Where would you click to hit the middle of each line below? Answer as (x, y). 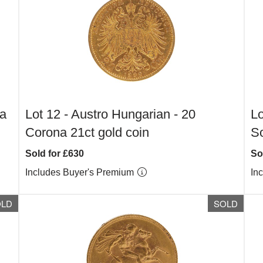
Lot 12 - (48, 114)
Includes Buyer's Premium (81, 172)
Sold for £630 (55, 154)
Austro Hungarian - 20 (134, 114)
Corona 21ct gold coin (87, 132)
